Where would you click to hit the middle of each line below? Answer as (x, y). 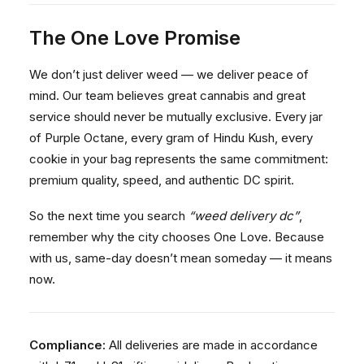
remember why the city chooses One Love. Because (177, 237)
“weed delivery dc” (244, 216)
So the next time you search (109, 216)
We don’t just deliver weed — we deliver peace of (169, 74)
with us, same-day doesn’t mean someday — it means (181, 258)
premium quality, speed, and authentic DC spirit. (162, 180)
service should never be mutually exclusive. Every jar (176, 117)
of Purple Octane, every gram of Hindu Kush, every (171, 138)
